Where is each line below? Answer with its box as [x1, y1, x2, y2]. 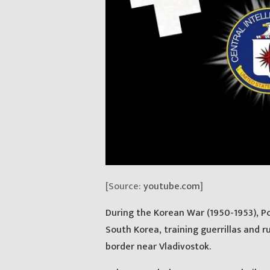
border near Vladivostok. [105, 239, 211, 256]
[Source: [105, 178, 143, 195]
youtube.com [143, 178, 200, 195]
